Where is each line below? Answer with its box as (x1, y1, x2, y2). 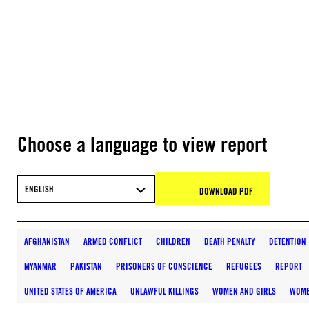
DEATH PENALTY (204, 236, 255, 247)
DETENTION (269, 236, 306, 247)
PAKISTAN (70, 261, 102, 272)
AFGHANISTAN (24, 236, 70, 247)
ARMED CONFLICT (83, 236, 142, 247)
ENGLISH (25, 183, 54, 195)
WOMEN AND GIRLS (212, 286, 276, 297)
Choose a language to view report (17, 132, 267, 157)
